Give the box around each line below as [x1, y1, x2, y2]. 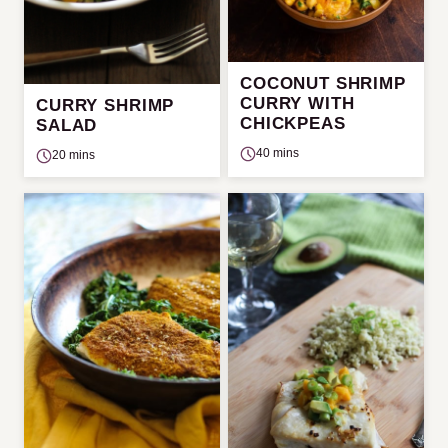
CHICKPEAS [240, 114, 346, 133]
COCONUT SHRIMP [240, 74, 406, 93]
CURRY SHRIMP [36, 96, 175, 116]
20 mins [52, 148, 95, 163]
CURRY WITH [240, 94, 355, 113]
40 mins [256, 146, 299, 160]
